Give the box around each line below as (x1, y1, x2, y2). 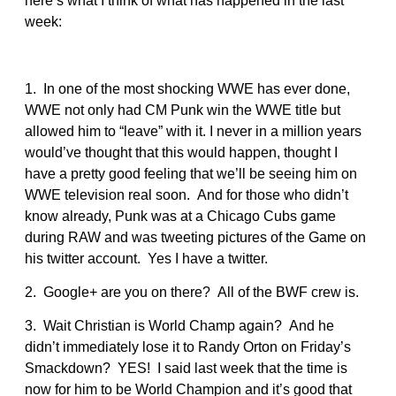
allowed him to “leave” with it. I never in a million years (25, 123, 362, 139)
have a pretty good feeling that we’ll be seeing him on (25, 165, 357, 181)
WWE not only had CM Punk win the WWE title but (25, 102, 340, 118)
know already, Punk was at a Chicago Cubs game (25, 208, 336, 224)
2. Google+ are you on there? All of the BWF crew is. (25, 284, 359, 300)
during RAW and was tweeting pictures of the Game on (25, 229, 366, 245)
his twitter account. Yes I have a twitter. (25, 250, 268, 266)
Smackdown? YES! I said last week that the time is (25, 360, 347, 376)
